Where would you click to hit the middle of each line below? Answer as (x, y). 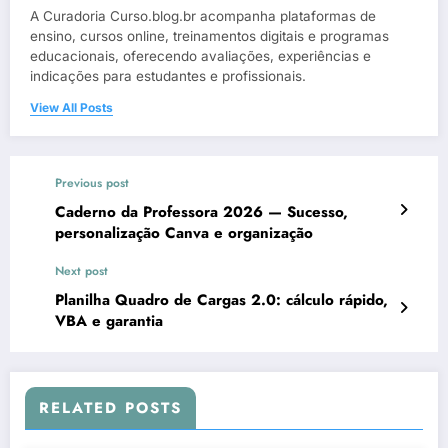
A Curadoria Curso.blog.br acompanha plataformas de (203, 16)
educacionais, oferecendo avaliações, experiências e (200, 56)
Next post (81, 271)
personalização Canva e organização (184, 233)
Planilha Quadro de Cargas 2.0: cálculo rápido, (221, 300)
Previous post (92, 183)
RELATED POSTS (110, 408)
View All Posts (71, 108)
